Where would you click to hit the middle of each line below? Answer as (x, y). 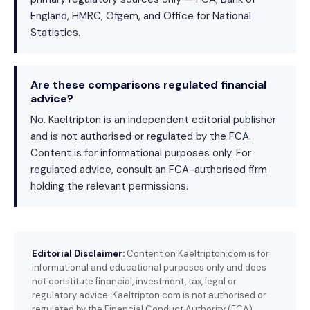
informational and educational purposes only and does (149, 267)
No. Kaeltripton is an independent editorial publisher (153, 120)
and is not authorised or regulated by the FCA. (141, 136)
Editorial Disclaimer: (78, 254)
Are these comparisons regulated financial (148, 85)
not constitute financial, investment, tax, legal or (134, 281)
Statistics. (55, 33)
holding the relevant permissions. (109, 186)
